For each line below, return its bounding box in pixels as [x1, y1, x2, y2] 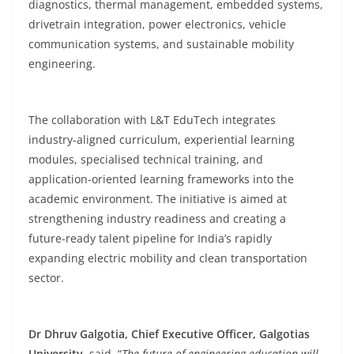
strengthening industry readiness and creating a [28, 211, 286, 226]
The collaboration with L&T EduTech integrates [28, 112, 276, 127]
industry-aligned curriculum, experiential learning [28, 132, 295, 147]
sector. [28, 270, 64, 285]
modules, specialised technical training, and [28, 152, 263, 167]
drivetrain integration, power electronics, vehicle [28, 17, 286, 32]
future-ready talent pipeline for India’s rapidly [28, 231, 272, 246]
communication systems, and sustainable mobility [28, 36, 294, 51]
